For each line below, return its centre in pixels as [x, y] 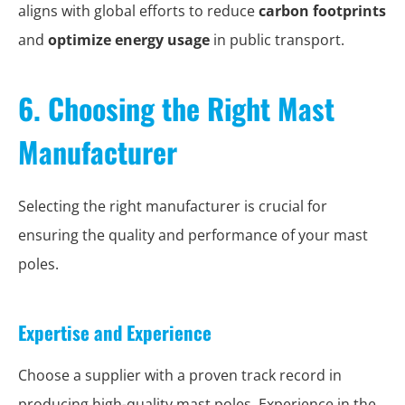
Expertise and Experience [115, 332]
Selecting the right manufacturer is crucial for [173, 206]
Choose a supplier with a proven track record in [180, 375]
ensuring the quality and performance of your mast [193, 235]
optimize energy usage [129, 40]
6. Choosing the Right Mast [176, 108]
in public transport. [277, 40]
